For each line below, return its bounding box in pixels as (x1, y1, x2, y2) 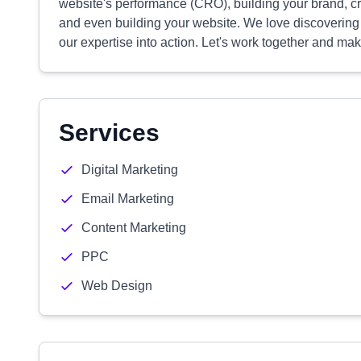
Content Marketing (81, 221, 186, 234)
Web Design (81, 279, 152, 293)
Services (59, 119, 160, 146)
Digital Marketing (81, 163, 178, 176)
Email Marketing (81, 192, 174, 205)
